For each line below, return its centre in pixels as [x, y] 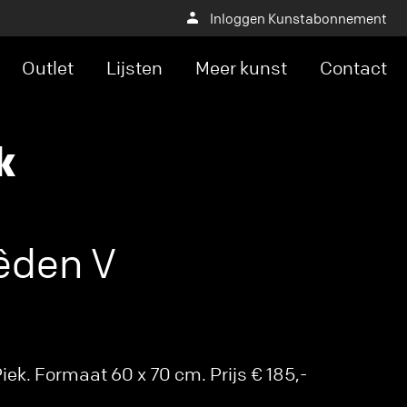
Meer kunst [241, 68]
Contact [353, 68]
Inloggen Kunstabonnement [298, 18]
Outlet [48, 68]
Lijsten [134, 68]
